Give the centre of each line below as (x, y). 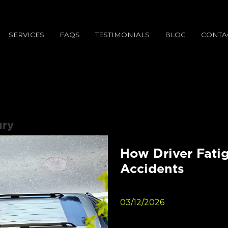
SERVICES (26, 35)
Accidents (152, 168)
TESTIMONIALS (122, 35)
